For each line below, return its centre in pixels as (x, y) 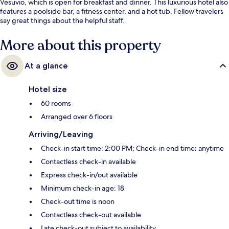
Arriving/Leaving (61, 134)
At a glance (46, 65)
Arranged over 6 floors (77, 116)
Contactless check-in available (88, 161)
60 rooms (56, 103)
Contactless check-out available (91, 214)
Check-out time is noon (78, 201)
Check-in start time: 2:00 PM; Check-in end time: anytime (132, 148)
